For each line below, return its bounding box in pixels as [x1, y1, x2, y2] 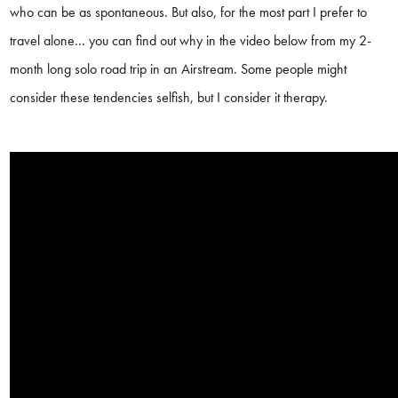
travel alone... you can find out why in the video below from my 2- [10, 31, 372, 51]
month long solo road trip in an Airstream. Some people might [10, 60, 347, 79]
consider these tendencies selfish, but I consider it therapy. [10, 88, 329, 107]
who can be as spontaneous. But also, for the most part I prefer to [10, 3, 368, 22]
